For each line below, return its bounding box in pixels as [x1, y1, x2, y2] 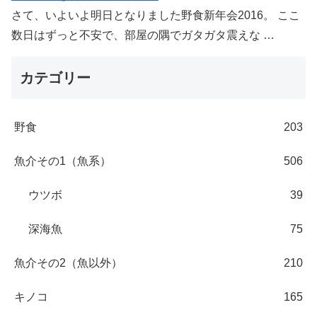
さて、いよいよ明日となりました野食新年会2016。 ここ [11, 9, 300, 22]
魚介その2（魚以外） [14, 257, 122, 270]
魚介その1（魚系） [14, 155, 111, 168]
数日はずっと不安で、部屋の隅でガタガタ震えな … [11, 29, 275, 42]
